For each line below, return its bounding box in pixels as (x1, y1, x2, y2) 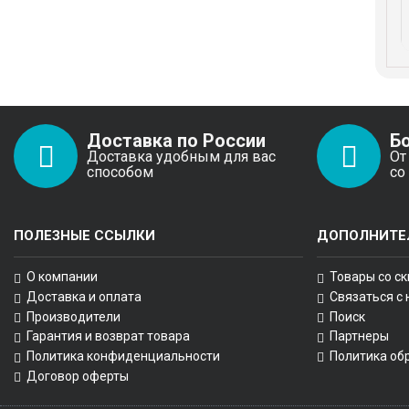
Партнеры (330, 329, 390, 344)
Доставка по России (87, 129, 266, 152)
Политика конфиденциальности (26, 349, 220, 364)
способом (87, 163, 153, 181)
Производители (26, 309, 121, 324)
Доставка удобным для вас (87, 147, 276, 165)
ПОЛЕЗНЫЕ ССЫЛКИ (14, 227, 155, 244)
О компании (26, 269, 98, 284)
